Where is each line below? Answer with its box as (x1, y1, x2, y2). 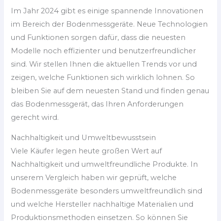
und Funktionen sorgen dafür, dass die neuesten (11, 33, 186, 42)
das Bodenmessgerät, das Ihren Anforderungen (11, 99, 184, 109)
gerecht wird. (11, 112, 59, 122)
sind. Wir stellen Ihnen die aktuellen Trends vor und (11, 59, 197, 69)
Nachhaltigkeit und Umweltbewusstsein (11, 133, 156, 143)
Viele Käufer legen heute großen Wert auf (11, 147, 162, 156)
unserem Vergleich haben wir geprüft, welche (11, 173, 177, 183)
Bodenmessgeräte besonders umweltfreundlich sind (11, 186, 203, 196)
